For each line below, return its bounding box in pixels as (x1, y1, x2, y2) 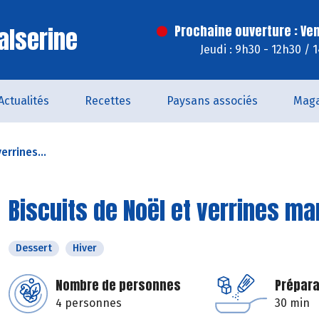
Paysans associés (167, 94, 258, 108)
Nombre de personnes (56, 276, 181, 295)
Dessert (16, 242, 52, 254)
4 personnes (56, 296, 122, 310)
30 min (275, 296, 310, 310)
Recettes (85, 94, 131, 108)
